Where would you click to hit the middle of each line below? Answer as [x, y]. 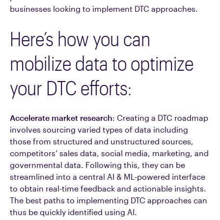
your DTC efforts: [71, 88]
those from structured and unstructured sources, [102, 141]
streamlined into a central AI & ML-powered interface [108, 177]
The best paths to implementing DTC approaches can [109, 200]
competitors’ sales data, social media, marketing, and [109, 153]
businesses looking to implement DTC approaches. [104, 9]
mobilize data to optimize [102, 63]
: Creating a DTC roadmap [160, 118]
